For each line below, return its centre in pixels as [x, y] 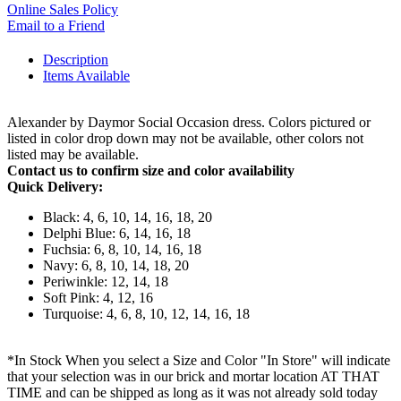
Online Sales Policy [63, 10]
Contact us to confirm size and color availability [151, 171]
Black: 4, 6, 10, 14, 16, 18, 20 [128, 218]
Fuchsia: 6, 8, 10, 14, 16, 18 [122, 250]
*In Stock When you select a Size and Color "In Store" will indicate [199, 361]
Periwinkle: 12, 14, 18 [106, 282]
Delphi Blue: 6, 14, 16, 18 [117, 234]
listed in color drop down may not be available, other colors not [185, 139]
